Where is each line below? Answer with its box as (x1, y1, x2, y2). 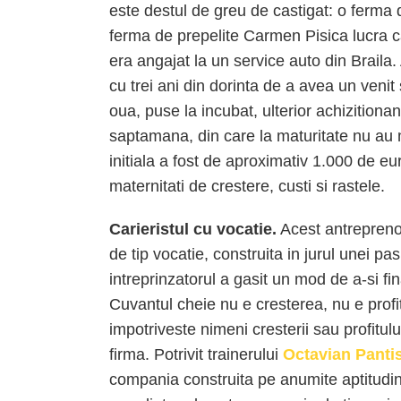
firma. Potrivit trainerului (109, 346, 283, 363)
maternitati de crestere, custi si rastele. (109, 177, 385, 195)
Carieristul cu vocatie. (109, 220, 277, 238)
